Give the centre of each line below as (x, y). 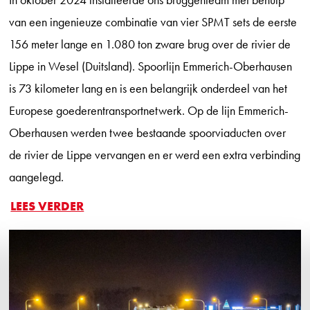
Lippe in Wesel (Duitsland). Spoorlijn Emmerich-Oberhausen (151, 66)
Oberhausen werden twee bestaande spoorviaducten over (148, 132)
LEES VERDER (47, 206)
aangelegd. (37, 176)
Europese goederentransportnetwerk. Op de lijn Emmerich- (149, 110)
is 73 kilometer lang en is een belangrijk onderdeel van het (148, 88)
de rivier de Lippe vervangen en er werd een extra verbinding (155, 154)
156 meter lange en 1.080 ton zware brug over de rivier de (150, 44)
